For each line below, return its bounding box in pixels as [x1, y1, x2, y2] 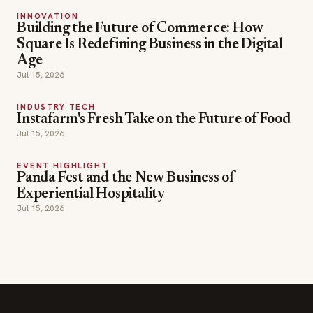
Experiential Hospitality [17, 117, 165, 132]
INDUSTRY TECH [17, 31, 96, 42]
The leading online [17, 293, 101, 306]
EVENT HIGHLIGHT [17, 90, 108, 101]
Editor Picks [170, 279, 222, 291]
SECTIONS [170, 259, 221, 269]
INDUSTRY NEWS [170, 291, 245, 304]
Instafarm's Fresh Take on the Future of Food [17, 43, 291, 57]
